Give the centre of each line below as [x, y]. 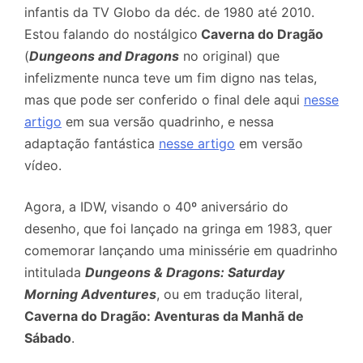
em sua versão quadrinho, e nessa [168, 122]
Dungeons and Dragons [104, 56]
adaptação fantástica [92, 144]
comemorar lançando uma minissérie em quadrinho [181, 251]
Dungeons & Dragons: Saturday [185, 273]
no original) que [229, 56]
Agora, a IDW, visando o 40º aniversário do [156, 207]
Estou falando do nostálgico [111, 34]
